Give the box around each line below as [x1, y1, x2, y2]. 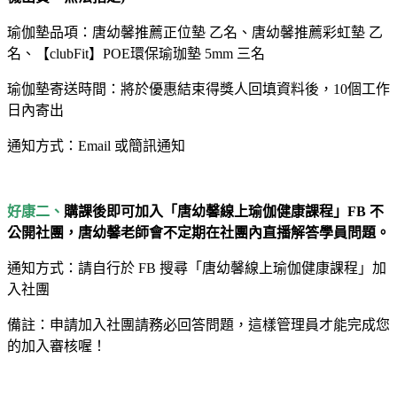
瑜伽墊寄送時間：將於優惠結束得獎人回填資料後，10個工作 [7, 81, 390, 97]
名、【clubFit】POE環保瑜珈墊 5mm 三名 [7, 45, 265, 61]
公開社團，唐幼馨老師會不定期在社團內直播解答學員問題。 [7, 224, 390, 240]
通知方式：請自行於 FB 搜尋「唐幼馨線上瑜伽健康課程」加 [7, 260, 386, 276]
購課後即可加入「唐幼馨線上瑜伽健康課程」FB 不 [64, 203, 384, 219]
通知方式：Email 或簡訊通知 [7, 137, 185, 153]
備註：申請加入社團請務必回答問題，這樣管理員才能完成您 [7, 316, 390, 332]
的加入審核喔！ [7, 338, 106, 354]
